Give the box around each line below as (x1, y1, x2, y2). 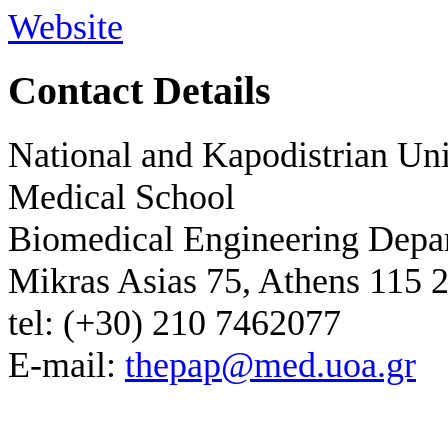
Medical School (8, 176, 235, 217)
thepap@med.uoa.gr (125, 344, 416, 385)
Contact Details (8, 68, 271, 113)
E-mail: (8, 344, 125, 385)
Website (8, 6, 123, 47)
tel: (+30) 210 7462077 (8, 302, 341, 343)
